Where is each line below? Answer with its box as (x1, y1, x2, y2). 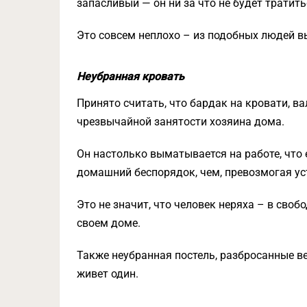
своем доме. (77, 217, 140, 230)
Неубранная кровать (77, 70, 184, 84)
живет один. (77, 267, 138, 281)
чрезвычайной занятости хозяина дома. (77, 115, 284, 129)
